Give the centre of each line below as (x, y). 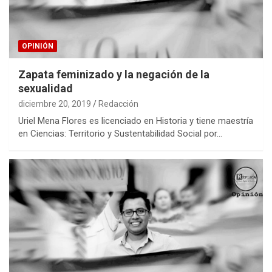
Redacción (118, 104)
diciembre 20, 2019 (55, 104)
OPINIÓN (38, 46)
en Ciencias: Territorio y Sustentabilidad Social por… (120, 134)
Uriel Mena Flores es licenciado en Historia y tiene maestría (136, 121)
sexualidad (46, 89)
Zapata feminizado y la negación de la (114, 75)
